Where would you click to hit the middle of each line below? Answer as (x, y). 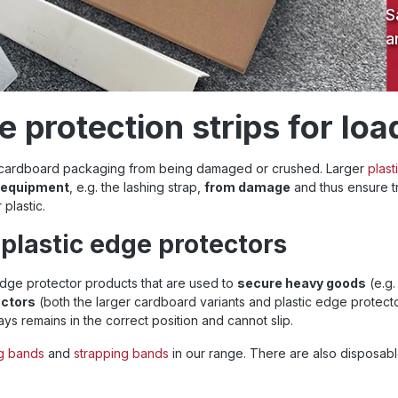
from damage (247, 187)
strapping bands (121, 353)
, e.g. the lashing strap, (137, 187)
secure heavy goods (302, 283)
